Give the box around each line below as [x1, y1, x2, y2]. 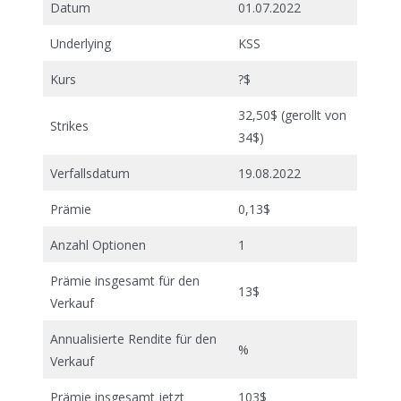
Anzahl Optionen [50, 235, 146, 253]
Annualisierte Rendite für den [50, 329, 217, 347]
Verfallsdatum [50, 164, 130, 182]
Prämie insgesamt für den [50, 271, 200, 289]
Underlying [50, 34, 111, 52]
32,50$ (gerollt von [238, 106, 346, 124]
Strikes [50, 116, 89, 134]
